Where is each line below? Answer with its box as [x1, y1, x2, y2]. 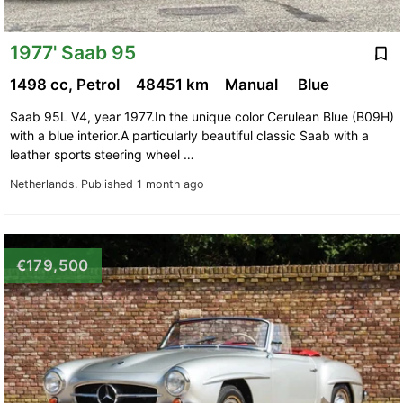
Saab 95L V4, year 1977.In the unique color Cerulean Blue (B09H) [9, 109, 394, 125]
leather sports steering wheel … [9, 147, 198, 163]
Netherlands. [9, 177, 81, 192]
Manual [224, 76, 285, 94]
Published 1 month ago [80, 177, 204, 192]
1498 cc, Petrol [9, 76, 123, 94]
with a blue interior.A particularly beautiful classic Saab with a [9, 128, 369, 144]
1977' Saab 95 [9, 40, 136, 64]
